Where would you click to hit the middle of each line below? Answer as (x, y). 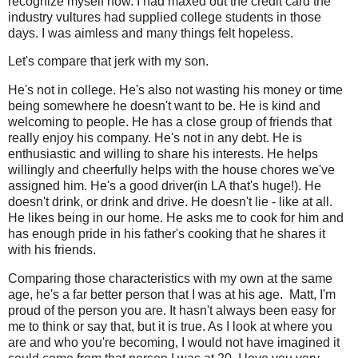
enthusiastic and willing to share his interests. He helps (163, 154)
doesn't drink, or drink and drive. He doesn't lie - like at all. (170, 202)
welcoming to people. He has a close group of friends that (170, 122)
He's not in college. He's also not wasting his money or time (175, 90)
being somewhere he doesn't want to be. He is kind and (164, 106)
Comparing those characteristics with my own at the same (170, 279)
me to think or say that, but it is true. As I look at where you (170, 327)
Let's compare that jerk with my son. (110, 62)
